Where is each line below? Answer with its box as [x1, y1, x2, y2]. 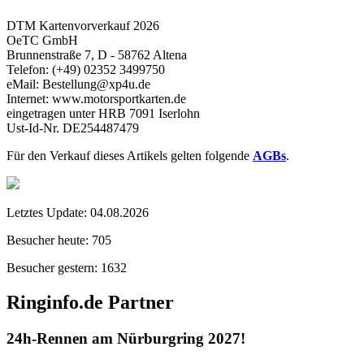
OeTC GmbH [6, 32, 78, 47]
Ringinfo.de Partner [6, 291, 174, 313]
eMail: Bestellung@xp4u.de [6, 76, 150, 91]
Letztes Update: [6, 205, 87, 219]
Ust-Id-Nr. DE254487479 [6, 120, 139, 135]
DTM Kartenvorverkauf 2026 [6, 18, 159, 32]
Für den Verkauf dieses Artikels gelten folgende [6, 148, 253, 162]
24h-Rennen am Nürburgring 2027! [6, 329, 245, 347]
